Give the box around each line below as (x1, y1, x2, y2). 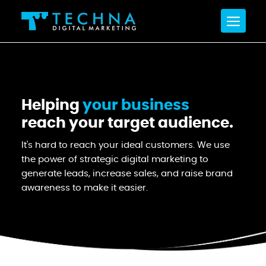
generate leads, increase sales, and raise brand (21, 169, 233, 178)
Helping (21, 98, 80, 113)
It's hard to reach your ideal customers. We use (21, 141, 230, 150)
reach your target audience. (21, 116, 233, 131)
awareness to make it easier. (21, 183, 148, 192)
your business (79, 98, 189, 113)
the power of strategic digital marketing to (21, 155, 208, 164)
